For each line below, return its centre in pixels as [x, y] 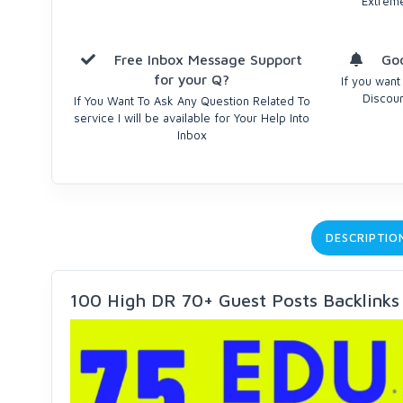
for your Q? [192, 79]
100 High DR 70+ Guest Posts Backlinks [235, 300]
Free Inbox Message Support [206, 59]
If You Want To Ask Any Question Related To [192, 101]
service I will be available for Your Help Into [192, 118]
